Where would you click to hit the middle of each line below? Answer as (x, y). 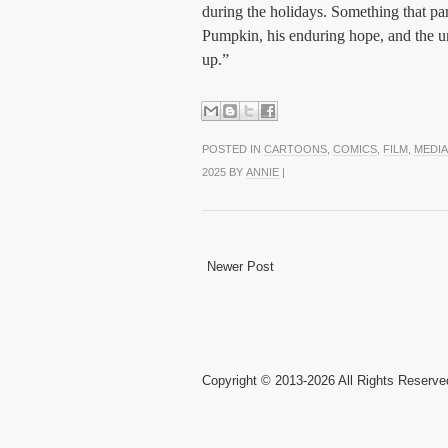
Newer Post (240, 267)
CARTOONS (295, 149)
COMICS (355, 149)
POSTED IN (233, 149)
